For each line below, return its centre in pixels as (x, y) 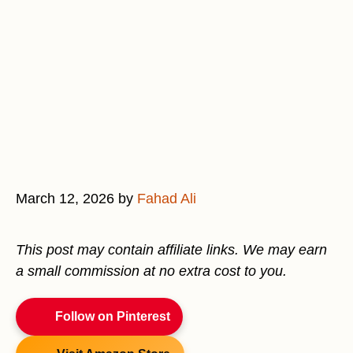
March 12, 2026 (65, 199)
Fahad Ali (167, 199)
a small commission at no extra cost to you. (151, 271)
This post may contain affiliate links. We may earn (171, 250)
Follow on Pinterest (113, 316)
